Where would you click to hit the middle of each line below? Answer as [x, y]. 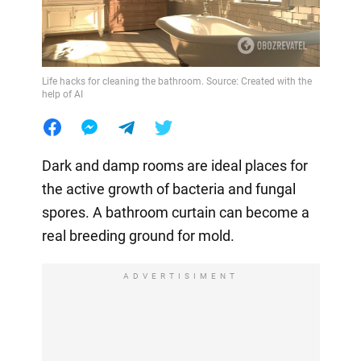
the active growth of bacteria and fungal [168, 189]
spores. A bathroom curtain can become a [175, 212]
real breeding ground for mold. [138, 235]
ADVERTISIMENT [180, 276]
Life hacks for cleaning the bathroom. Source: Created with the [176, 81]
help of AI [62, 94]
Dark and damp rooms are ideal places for [174, 165]
